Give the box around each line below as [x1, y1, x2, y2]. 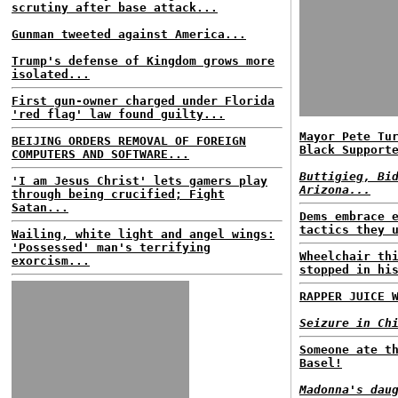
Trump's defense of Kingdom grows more [12, 54, 275, 68]
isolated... [12, 68, 90, 81]
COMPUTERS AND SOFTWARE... [12, 147, 189, 161]
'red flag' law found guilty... [12, 107, 225, 121]
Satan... [12, 201, 68, 214]
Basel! [299, 356, 342, 370]
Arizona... [299, 183, 370, 196]
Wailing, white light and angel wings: [12, 227, 275, 241]
